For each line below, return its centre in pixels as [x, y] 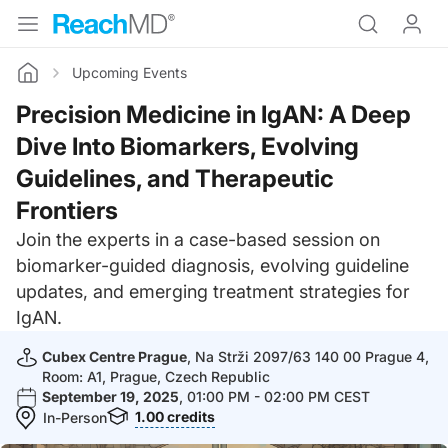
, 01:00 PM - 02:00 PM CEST [274, 396]
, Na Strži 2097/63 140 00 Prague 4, [308, 356]
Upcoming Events [129, 72]
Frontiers [67, 210]
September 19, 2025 [110, 396]
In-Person [75, 417]
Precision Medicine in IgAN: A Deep [213, 114]
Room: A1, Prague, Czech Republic [156, 376]
